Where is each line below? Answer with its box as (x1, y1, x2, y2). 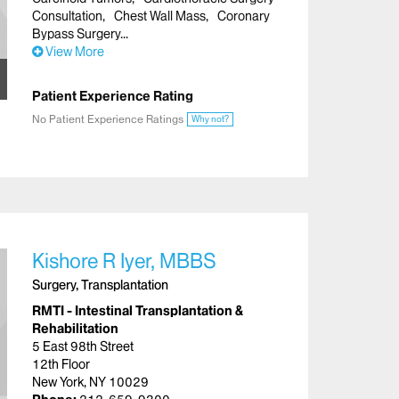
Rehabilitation (32, 320, 118, 337)
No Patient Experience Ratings (32, 111, 183, 126)
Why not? (191, 112, 229, 125)
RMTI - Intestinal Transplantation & (32, 302, 243, 319)
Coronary (217, 7, 271, 24)
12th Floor (32, 355, 90, 372)
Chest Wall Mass (114, 7, 207, 24)
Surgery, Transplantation (32, 276, 168, 293)
